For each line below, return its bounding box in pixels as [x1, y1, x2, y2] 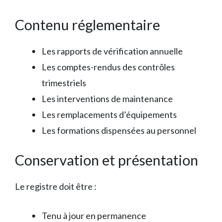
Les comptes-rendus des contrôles [42, 61, 175, 73]
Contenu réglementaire [15, 16, 160, 34]
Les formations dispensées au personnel [42, 125, 196, 136]
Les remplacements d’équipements [42, 109, 177, 120]
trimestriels [42, 77, 86, 89]
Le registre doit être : [15, 181, 97, 192]
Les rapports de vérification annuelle [42, 46, 183, 57]
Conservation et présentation [15, 151, 198, 169]
